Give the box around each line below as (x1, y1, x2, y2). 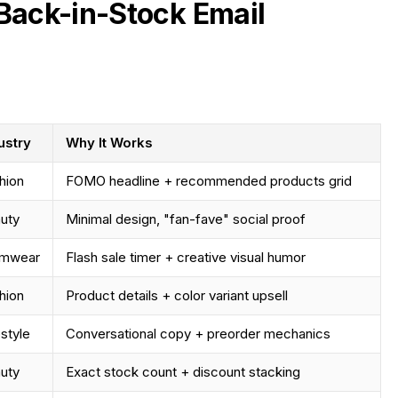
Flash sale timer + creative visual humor (66, 248, 306, 266)
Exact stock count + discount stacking (66, 362, 301, 380)
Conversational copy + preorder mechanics (66, 324, 331, 342)
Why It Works (66, 133, 154, 151)
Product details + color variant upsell (66, 286, 289, 304)
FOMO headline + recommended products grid (66, 171, 353, 189)
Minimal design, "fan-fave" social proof (66, 210, 306, 227)
